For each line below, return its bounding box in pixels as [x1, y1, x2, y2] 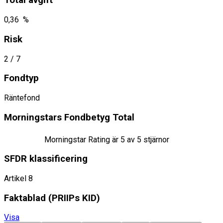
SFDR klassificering [4, 153, 88, 165]
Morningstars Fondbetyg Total [4, 111, 134, 123]
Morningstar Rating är [44, 134, 120, 144]
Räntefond [4, 93, 40, 103]
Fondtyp [4, 73, 39, 84]
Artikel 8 [4, 173, 33, 183]
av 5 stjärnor [125, 134, 169, 144]
